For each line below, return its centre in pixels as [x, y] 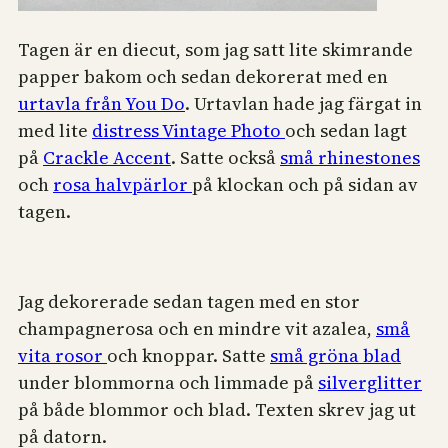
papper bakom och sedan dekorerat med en [203, 77]
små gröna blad [335, 356]
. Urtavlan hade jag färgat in [303, 104]
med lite [55, 131]
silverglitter [370, 383]
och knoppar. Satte [188, 356]
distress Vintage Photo [188, 131]
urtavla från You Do [101, 104]
